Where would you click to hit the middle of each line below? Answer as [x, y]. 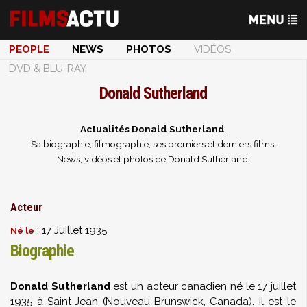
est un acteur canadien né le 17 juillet [203, 286]
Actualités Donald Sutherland [152, 129]
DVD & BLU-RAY [48, 69]
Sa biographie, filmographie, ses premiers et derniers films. [153, 144]
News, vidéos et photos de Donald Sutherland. [153, 159]
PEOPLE [29, 49]
